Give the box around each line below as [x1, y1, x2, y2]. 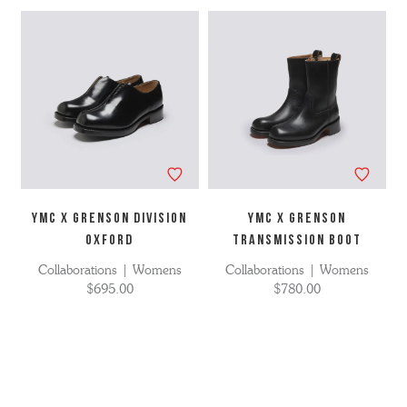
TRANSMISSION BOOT [232, 233, 362, 248]
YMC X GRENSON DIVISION [32, 211, 188, 226]
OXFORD [85, 233, 134, 248]
